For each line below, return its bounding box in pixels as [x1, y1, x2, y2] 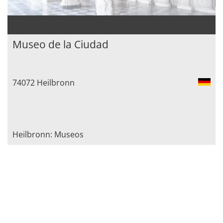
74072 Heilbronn [12, 77, 75, 88]
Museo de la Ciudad [12, 37, 109, 51]
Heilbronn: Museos [12, 128, 84, 140]
